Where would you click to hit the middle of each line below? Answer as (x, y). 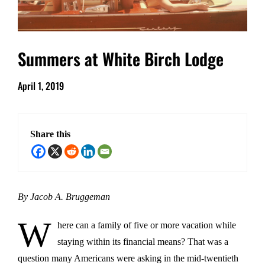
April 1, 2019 (41, 85)
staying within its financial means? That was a (143, 241)
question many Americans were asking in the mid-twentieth (128, 258)
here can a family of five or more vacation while (147, 225)
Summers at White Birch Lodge (121, 58)
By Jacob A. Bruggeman (64, 196)
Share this (50, 134)
